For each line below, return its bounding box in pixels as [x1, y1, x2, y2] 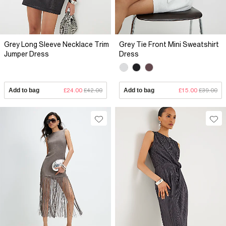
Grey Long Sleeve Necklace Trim [4, 40, 109, 48]
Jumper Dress [4, 49, 49, 58]
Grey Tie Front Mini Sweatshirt [119, 40, 219, 48]
